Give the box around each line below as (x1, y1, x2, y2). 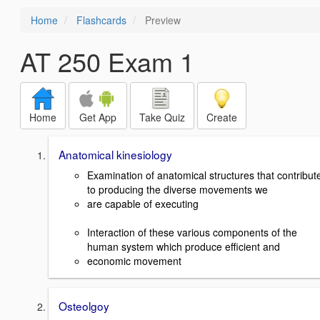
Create (206, 110, 237, 124)
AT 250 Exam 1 (20, 43, 194, 79)
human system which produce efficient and (87, 239, 280, 254)
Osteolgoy (59, 297, 109, 314)
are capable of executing (87, 196, 199, 211)
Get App (79, 110, 116, 124)
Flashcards (76, 13, 126, 27)
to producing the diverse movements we (87, 181, 268, 196)
